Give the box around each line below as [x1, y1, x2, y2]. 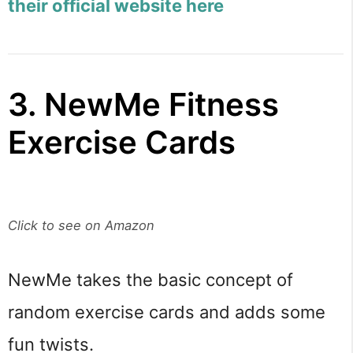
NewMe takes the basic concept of [8, 269, 293, 291]
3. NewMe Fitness [8, 85, 279, 124]
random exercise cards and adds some [8, 302, 325, 323]
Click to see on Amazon [8, 217, 154, 234]
